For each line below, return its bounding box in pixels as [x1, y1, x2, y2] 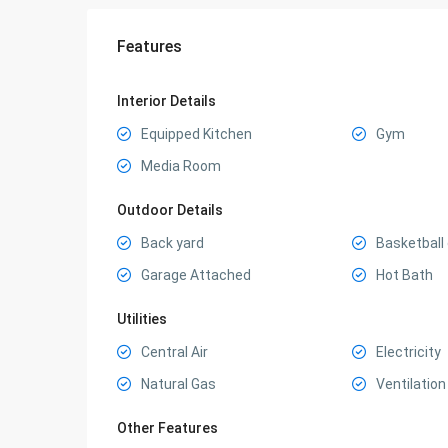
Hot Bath [375, 267, 433, 283]
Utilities [117, 311, 167, 327]
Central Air [141, 344, 208, 360]
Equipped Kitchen [141, 126, 252, 142]
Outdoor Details [117, 202, 223, 218]
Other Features [117, 420, 218, 436]
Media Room [141, 158, 221, 174]
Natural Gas [141, 376, 216, 392]
